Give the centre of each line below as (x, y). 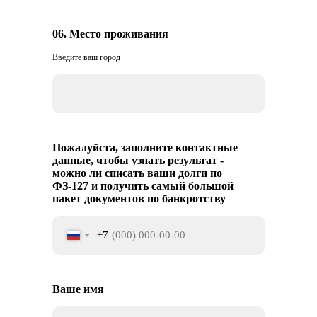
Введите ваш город (86, 57)
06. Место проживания (110, 34)
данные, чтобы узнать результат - (138, 160)
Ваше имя (78, 289)
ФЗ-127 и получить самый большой (143, 186)
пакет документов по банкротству (139, 198)
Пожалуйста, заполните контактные (145, 148)
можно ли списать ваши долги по (137, 173)
